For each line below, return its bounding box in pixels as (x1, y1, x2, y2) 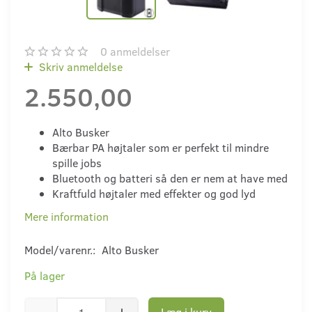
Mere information (24, 209, 109, 224)
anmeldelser (107, 44, 170, 59)
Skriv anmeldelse (36, 59, 123, 75)
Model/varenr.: (24, 242, 98, 258)
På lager (24, 268, 65, 283)
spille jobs (52, 155, 102, 171)
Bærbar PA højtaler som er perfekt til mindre (52, 140, 269, 155)
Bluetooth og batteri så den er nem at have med (52, 171, 288, 186)
